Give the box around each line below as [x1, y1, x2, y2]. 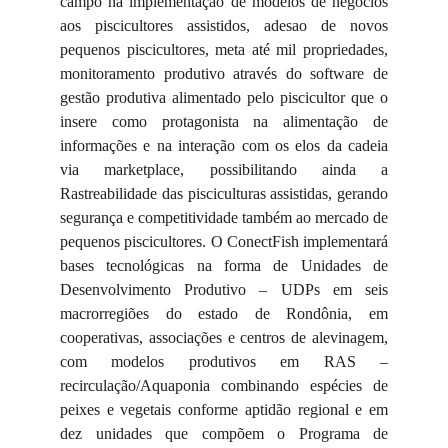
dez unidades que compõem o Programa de [60, 425, 388, 442]
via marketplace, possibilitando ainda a [60, 161, 388, 178]
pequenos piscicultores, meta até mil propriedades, [60, 41, 388, 58]
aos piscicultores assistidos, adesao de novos [60, 17, 388, 34]
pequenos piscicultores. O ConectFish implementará [60, 233, 388, 250]
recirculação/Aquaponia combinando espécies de [60, 377, 388, 394]
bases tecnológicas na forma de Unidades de [60, 257, 388, 274]
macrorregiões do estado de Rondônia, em [60, 305, 388, 322]
